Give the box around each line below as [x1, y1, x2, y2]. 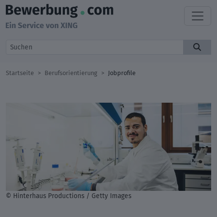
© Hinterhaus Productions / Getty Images [6, 190, 131, 201]
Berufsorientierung [45, 68, 97, 77]
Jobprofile [108, 68, 136, 77]
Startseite [6, 68, 34, 77]
